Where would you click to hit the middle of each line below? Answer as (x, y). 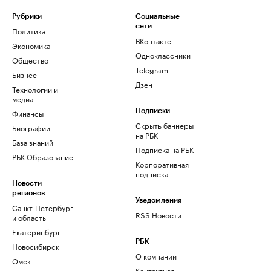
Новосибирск (36, 246)
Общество (30, 60)
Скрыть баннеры (165, 125)
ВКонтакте (153, 41)
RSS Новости (158, 215)
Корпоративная (162, 164)
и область (29, 217)
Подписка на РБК (165, 149)
